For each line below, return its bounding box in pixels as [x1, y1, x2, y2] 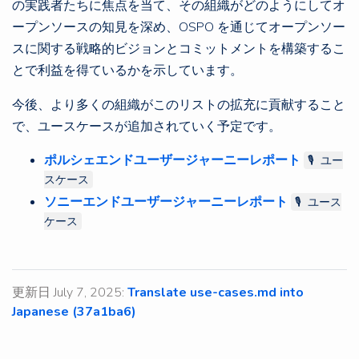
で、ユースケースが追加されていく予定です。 [12, 118, 281, 135]
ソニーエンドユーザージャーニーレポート [44, 193, 288, 211]
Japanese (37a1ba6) [12, 303, 136, 321]
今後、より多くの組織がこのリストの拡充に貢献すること [12, 96, 345, 114]
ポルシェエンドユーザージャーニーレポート [44, 151, 301, 169]
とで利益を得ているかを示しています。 [12, 62, 243, 79]
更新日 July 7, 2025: [12, 284, 127, 301]
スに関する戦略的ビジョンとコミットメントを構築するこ [12, 40, 345, 58]
